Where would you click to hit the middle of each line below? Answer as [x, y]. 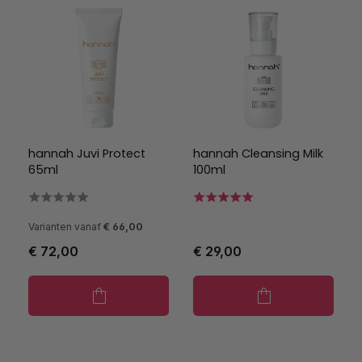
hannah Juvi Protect [87, 154]
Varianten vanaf [65, 227]
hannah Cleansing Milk [258, 154]
